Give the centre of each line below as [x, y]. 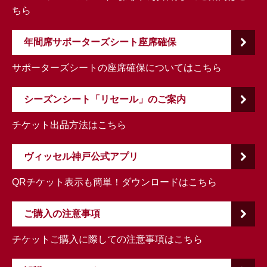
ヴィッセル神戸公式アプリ [81, 157]
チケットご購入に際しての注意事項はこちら [107, 240]
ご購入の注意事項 [62, 214]
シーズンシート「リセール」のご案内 [105, 100]
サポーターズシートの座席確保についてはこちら [117, 68]
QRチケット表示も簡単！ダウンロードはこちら [114, 182]
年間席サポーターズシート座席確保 [100, 42]
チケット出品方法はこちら [69, 125]
